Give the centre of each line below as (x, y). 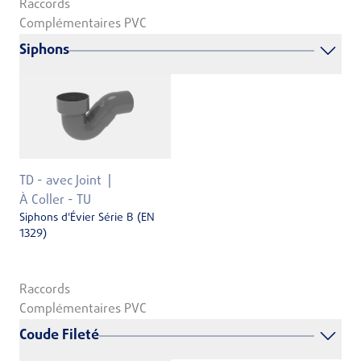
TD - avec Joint (60, 182)
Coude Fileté (59, 335)
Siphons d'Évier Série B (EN (87, 218)
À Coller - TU (55, 201)
